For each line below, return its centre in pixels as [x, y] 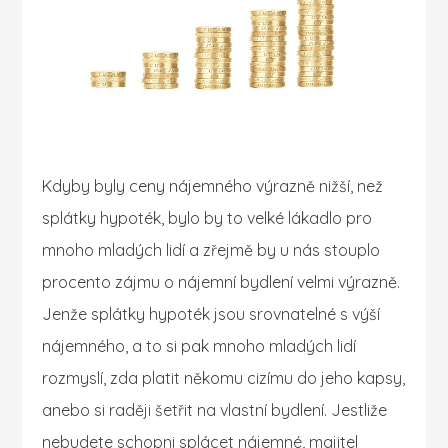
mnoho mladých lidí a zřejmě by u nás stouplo [211, 250]
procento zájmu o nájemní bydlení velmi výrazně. [221, 282]
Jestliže [359, 410]
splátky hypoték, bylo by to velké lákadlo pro [207, 218]
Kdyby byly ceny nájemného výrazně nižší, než [213, 186]
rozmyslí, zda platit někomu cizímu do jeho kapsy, [224, 378]
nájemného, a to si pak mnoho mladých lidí [199, 346]
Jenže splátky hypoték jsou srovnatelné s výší [211, 314]
